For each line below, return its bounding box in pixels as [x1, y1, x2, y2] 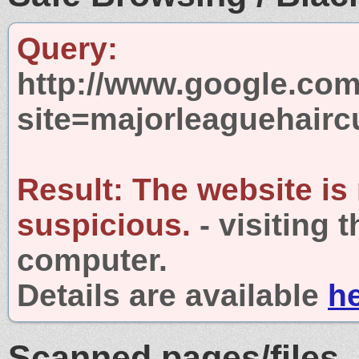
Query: [17, 30, 118, 66]
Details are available [17, 277, 328, 313]
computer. [17, 242, 167, 277]
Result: [17, 171, 123, 207]
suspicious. [17, 207, 191, 242]
